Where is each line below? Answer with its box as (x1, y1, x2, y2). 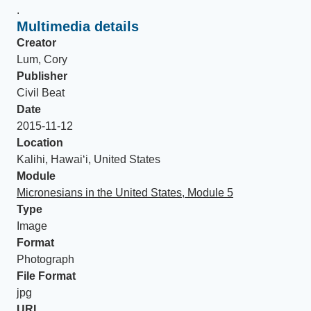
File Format (17, 270, 76, 282)
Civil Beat (17, 87, 65, 99)
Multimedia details (17, 19, 139, 34)
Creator (17, 37, 56, 49)
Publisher (17, 70, 67, 82)
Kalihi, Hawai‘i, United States (17, 153, 160, 165)
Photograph (17, 253, 74, 265)
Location (17, 137, 63, 149)
